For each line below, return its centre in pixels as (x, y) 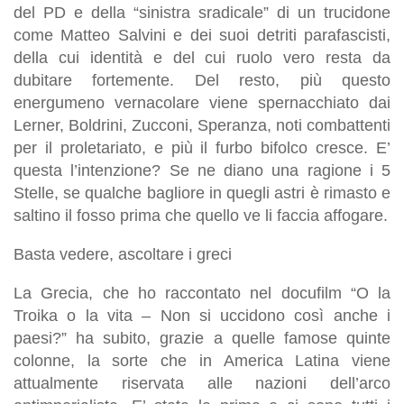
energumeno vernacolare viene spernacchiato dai (202, 102)
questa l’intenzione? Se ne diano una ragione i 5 (202, 170)
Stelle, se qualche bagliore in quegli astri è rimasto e (202, 193)
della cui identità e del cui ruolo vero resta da (202, 57)
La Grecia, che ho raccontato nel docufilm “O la (202, 293)
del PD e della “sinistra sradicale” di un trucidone (202, 12)
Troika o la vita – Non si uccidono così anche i (202, 315)
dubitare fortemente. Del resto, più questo (202, 80)
